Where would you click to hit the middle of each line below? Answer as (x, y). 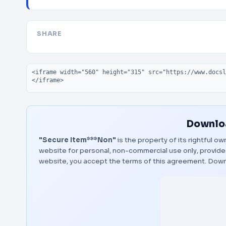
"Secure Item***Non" (77, 140)
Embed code (51, 68)
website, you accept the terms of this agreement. (123, 161)
